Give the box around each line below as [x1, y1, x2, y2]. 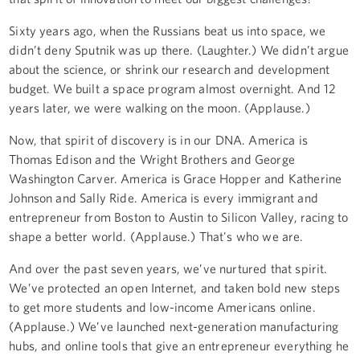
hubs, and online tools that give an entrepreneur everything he [9, 337, 350, 353]
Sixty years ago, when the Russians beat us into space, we [9, 22, 326, 38]
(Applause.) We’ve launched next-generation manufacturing [9, 318, 339, 333]
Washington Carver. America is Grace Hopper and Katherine [9, 170, 342, 186]
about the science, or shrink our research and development [9, 61, 330, 76]
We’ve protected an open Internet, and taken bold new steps [9, 280, 341, 295]
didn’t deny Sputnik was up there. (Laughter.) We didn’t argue [9, 42, 349, 57]
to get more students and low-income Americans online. [9, 299, 316, 314]
